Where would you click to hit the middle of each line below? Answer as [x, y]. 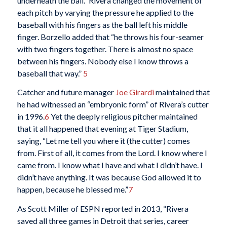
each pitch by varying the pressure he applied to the [105, 12]
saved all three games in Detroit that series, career [103, 221]
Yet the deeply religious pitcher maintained [123, 117]
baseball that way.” [50, 73]
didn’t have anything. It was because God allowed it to [109, 177]
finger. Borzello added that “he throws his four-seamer [110, 36]
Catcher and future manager [66, 92]
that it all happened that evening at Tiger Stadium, [102, 129]
